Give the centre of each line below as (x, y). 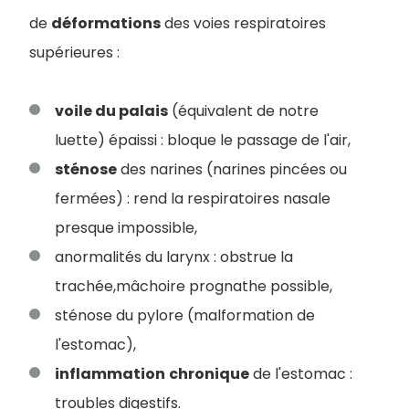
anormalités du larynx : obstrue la (174, 257)
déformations (106, 23)
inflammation (110, 374)
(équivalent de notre (243, 111)
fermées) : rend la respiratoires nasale (193, 199)
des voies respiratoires (243, 23)
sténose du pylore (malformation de (185, 315)
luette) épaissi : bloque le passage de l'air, (203, 140)
